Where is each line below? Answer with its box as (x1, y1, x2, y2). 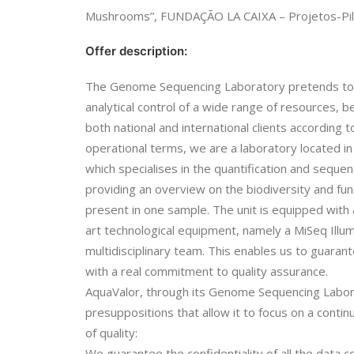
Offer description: (85, 43, 187, 58)
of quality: (85, 325, 137, 341)
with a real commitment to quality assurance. (85, 263, 328, 279)
